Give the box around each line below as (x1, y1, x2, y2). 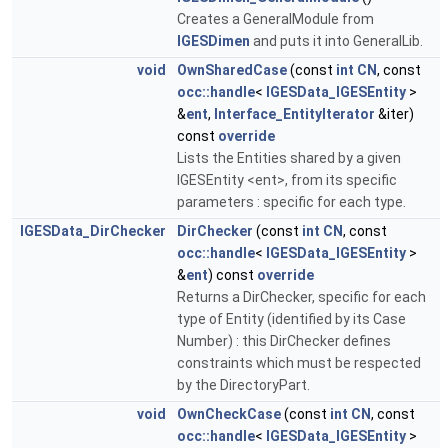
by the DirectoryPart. (177, 377, 310, 393)
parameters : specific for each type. (177, 194, 406, 210)
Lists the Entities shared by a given (177, 150, 401, 166)
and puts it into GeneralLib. (250, 33, 423, 49)
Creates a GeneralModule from (177, 11, 374, 27)
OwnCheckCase (177, 406, 281, 422)
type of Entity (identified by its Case (177, 311, 406, 327)
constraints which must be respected (177, 355, 421, 371)
